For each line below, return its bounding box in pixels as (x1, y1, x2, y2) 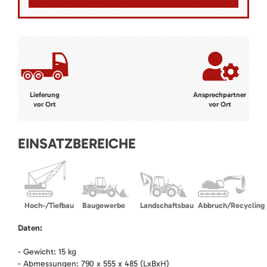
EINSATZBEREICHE (18, 135, 136, 153)
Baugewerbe (82, 201, 125, 210)
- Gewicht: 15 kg (18, 247, 76, 257)
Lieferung (30, 91, 60, 100)
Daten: (18, 223, 42, 234)
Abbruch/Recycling (198, 201, 265, 210)
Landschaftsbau (140, 201, 194, 210)
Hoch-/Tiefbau (24, 201, 74, 210)
